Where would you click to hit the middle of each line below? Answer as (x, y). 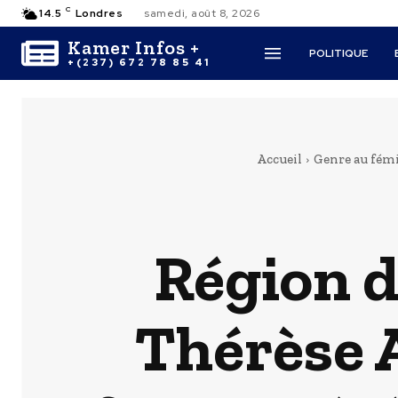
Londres (99, 13)
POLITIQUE (339, 53)
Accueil (279, 159)
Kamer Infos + (134, 47)
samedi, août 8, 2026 (202, 13)
